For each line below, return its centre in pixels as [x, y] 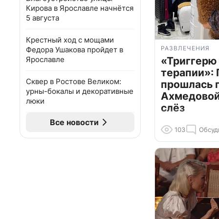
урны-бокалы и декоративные [80, 91]
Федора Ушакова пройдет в [75, 50]
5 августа [43, 18]
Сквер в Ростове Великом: [74, 81]
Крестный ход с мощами [70, 40]
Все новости [74, 122]
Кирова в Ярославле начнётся [80, 8]
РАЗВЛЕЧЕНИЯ [185, 48]
